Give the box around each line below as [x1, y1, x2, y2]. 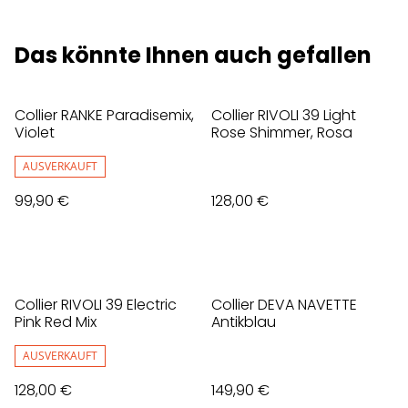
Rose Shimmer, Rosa [211, 122, 352, 144]
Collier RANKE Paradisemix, [15, 105, 194, 127]
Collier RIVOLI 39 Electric [15, 294, 177, 316]
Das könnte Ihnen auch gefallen [15, 40, 372, 71]
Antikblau [211, 311, 276, 333]
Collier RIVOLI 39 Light [211, 105, 356, 127]
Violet [15, 122, 55, 144]
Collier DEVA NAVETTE [211, 294, 357, 316]
